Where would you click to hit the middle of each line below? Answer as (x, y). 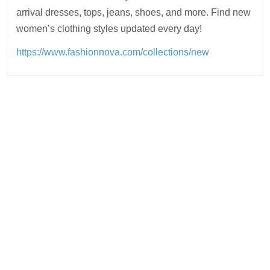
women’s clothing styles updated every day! (109, 29)
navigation (49, 124)
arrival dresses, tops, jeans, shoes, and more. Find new (134, 12)
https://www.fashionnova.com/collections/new (113, 52)
